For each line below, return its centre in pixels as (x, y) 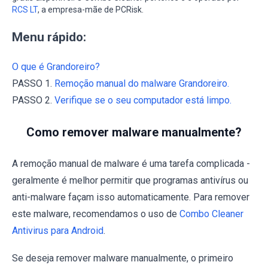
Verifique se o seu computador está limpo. (143, 100)
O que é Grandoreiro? (56, 66)
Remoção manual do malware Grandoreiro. (142, 83)
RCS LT (25, 9)
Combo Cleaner (211, 214)
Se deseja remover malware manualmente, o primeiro (123, 258)
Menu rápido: (49, 37)
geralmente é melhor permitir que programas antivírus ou (130, 180)
